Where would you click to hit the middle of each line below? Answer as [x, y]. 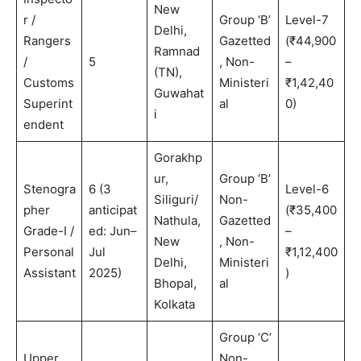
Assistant [49, 273]
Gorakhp [178, 158]
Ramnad [176, 52]
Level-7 [307, 20]
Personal [48, 252]
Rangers [47, 41]
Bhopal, [175, 284]
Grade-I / [48, 231]
